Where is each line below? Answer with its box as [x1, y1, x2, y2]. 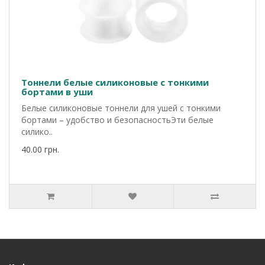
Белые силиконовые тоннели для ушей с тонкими [21, 102, 221, 114]
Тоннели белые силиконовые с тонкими [21, 76, 209, 88]
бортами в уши [21, 86, 93, 98]
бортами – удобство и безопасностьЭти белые [21, 114, 214, 125]
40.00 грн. [21, 144, 59, 155]
